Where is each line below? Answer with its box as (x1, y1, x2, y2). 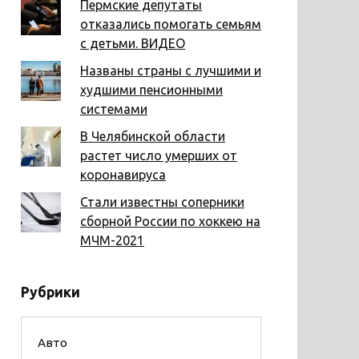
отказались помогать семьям (80, 16, 261, 31)
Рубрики (21, 284, 80, 300)
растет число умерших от (80, 147, 237, 163)
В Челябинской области (80, 128, 225, 143)
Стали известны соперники (80, 194, 244, 209)
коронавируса (80, 167, 166, 182)
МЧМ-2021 (80, 232, 144, 248)
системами (80, 101, 147, 116)
